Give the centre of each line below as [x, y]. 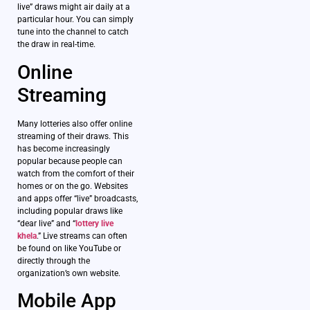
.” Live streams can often [82, 236]
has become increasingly [64, 148]
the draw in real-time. [56, 45]
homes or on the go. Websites [73, 186]
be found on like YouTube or [69, 248]
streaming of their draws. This [73, 136]
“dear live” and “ [46, 223]
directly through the [54, 261]
